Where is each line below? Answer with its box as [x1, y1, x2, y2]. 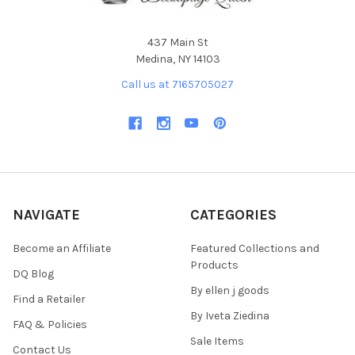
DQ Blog [13, 266, 54, 281]
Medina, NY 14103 [135, 52, 220, 66]
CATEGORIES [190, 205, 277, 223]
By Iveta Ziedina [190, 308, 269, 323]
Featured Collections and [190, 241, 319, 255]
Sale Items [190, 334, 244, 348]
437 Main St [147, 35, 208, 49]
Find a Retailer [13, 292, 86, 306]
